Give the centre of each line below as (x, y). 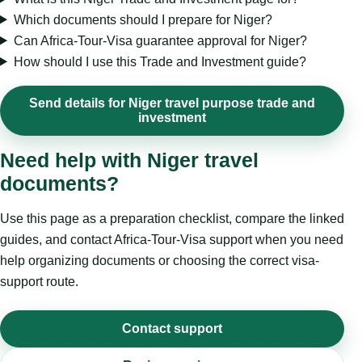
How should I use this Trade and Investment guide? (160, 61)
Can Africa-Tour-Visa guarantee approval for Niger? (160, 40)
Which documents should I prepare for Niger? (143, 19)
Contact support (172, 328)
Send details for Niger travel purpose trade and (172, 103)
